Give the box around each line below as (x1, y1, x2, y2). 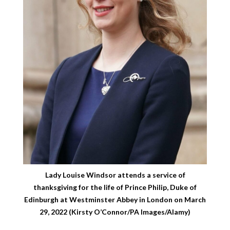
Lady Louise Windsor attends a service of (45, 170, 185, 180)
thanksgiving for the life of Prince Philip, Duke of (33, 183, 197, 192)
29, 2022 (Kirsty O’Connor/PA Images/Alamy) (40, 207, 190, 217)
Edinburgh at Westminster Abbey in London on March (24, 195, 206, 204)
